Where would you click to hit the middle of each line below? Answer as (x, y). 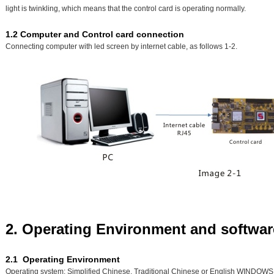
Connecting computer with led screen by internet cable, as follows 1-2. (121, 46)
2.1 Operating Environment (63, 259)
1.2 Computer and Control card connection (95, 34)
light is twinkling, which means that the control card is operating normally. (126, 8)
